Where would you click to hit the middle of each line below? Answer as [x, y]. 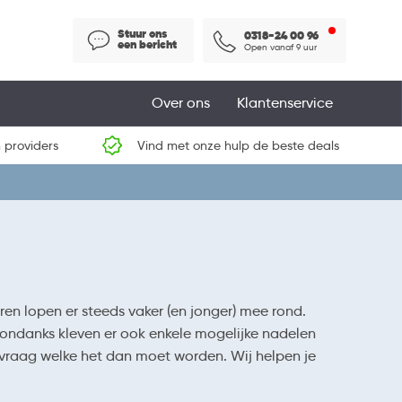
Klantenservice [285, 103]
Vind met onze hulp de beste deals [238, 145]
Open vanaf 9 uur [280, 47]
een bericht [147, 44]
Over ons [181, 103]
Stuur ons [142, 33]
